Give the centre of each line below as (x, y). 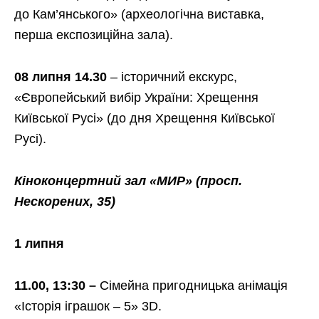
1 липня (39, 243)
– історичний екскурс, (172, 77)
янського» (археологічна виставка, (161, 14)
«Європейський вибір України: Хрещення (136, 97)
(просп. (219, 181)
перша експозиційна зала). (94, 35)
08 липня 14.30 (61, 77)
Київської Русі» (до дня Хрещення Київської (145, 118)
